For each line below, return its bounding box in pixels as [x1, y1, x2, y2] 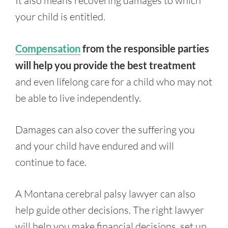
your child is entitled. [15, 10, 105, 23]
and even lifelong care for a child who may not [15, 75, 212, 88]
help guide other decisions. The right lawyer [15, 204, 204, 216]
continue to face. [15, 156, 87, 168]
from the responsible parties [80, 42, 209, 54]
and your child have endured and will [15, 139, 174, 152]
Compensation [15, 42, 80, 54]
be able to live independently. [15, 92, 141, 104]
